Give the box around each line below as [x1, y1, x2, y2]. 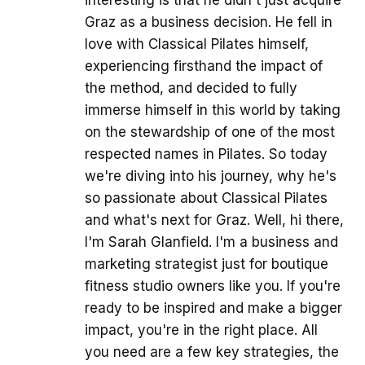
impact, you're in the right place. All [85, 321, 318, 338]
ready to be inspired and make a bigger [85, 299, 342, 316]
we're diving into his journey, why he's [85, 167, 336, 184]
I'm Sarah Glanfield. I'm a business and [85, 233, 338, 250]
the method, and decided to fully [85, 79, 297, 96]
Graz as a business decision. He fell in [85, 13, 332, 30]
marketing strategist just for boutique [85, 255, 328, 272]
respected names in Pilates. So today [85, 145, 328, 162]
